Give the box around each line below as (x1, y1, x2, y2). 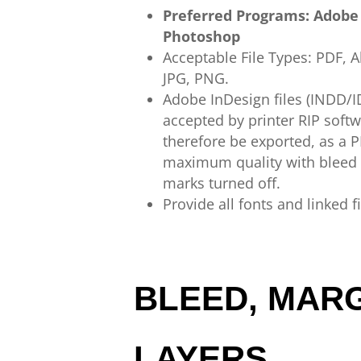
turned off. (209, 173, 281, 193)
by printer (228, 110, 295, 130)
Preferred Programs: (163, 6, 310, 25)
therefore (163, 131, 230, 151)
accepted (163, 110, 225, 130)
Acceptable (163, 48, 238, 67)
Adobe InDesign (163, 89, 271, 109)
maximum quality (163, 152, 283, 172)
